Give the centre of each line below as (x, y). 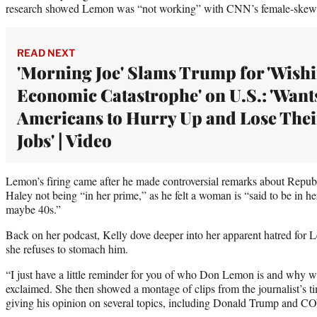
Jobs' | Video (66, 140)
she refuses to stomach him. (67, 248)
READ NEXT (46, 52)
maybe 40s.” (33, 209)
